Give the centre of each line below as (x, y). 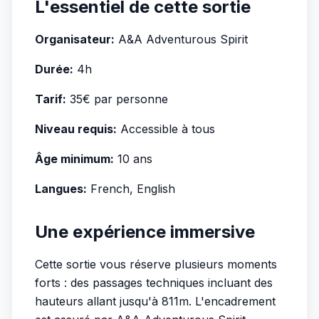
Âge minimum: (74, 159)
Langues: (61, 189)
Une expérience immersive (145, 232)
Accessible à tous (166, 129)
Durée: (54, 69)
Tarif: (51, 99)
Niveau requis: (76, 129)
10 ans (133, 159)
